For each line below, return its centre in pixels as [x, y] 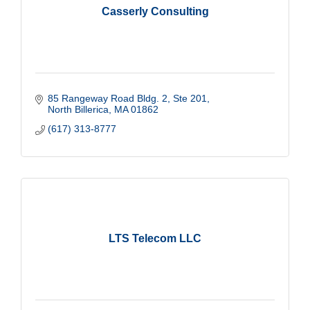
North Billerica [78, 109]
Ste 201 [190, 98]
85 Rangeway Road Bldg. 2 [107, 98]
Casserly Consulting [155, 11]
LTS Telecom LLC [155, 238]
